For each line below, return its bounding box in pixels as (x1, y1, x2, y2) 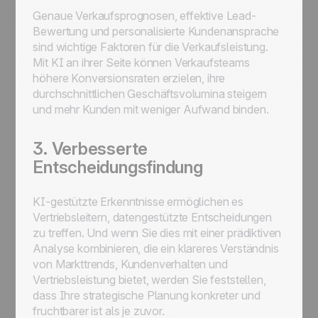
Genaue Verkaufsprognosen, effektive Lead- (33, 9, 256, 23)
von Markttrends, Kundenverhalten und (33, 257, 228, 271)
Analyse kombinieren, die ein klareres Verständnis (33, 241, 279, 256)
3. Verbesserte (33, 138, 148, 159)
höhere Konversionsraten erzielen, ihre (33, 71, 226, 85)
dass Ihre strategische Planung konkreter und (33, 288, 261, 302)
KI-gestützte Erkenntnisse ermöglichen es (33, 194, 243, 209)
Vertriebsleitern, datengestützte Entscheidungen (33, 210, 272, 224)
